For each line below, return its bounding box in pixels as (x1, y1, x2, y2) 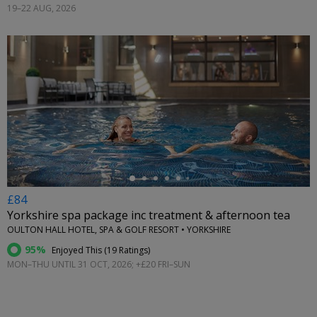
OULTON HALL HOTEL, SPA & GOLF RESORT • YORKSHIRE (7, 224, 231, 236)
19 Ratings (107, 244, 148, 257)
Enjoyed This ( (50, 244, 107, 257)
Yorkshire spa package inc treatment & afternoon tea (7, 207, 290, 224)
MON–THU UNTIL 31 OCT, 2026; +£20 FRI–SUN (7, 258, 190, 271)
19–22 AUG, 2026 (7, 1, 76, 14)
